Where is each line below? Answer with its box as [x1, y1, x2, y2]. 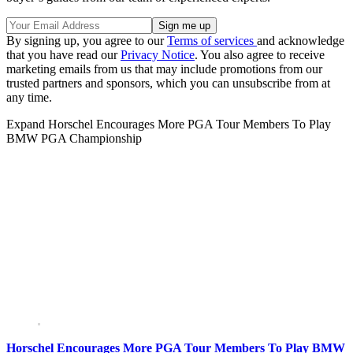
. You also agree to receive [195, 48, 325, 62]
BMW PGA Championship [6, 132, 142, 146]
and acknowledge [257, 34, 344, 48]
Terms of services [167, 34, 257, 48]
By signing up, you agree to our [6, 34, 167, 48]
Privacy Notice [121, 48, 195, 62]
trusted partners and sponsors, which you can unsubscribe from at [6, 76, 330, 91]
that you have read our [6, 48, 121, 62]
